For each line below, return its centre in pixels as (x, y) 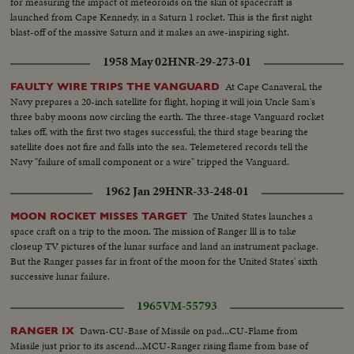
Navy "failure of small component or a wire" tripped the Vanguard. (150, 162)
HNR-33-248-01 (207, 192)
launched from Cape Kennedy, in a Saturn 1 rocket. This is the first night (162, 17)
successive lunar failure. (60, 277)
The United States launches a (253, 217)
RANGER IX (43, 331)
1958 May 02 (135, 62)
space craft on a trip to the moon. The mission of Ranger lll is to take (154, 232)
